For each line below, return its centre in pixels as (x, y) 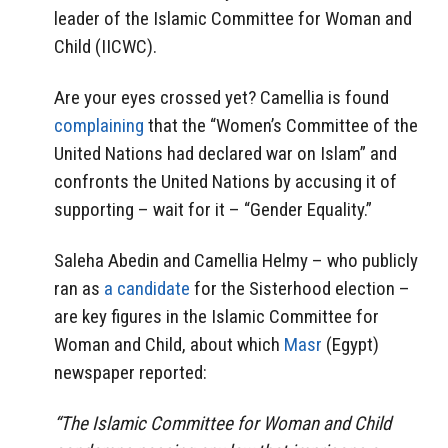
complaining (99, 125)
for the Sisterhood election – (300, 288)
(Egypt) (350, 344)
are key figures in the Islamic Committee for (216, 316)
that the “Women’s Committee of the (281, 125)
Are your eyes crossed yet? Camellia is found (221, 97)
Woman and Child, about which (169, 344)
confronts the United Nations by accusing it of (225, 181)
